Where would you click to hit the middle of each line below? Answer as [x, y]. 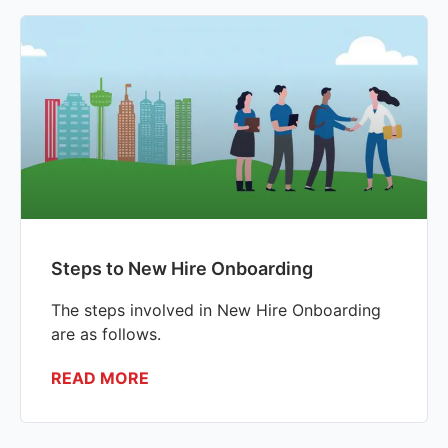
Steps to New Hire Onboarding [182, 268]
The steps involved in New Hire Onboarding [216, 309]
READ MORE [100, 377]
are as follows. [106, 333]
